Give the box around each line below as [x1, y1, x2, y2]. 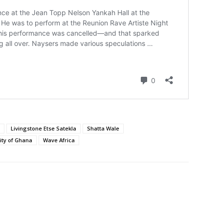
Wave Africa [43, 136, 75, 144]
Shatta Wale [87, 124, 119, 132]
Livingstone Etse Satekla [11, 124, 76, 132]
